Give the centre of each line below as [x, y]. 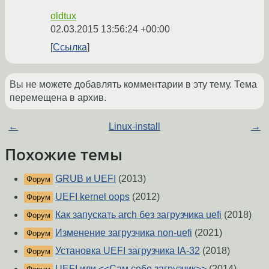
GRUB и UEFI [86, 179]
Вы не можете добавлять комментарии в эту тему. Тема [133, 85]
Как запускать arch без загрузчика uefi [138, 215]
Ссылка [70, 47]
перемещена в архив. [58, 98]
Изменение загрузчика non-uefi [124, 233]
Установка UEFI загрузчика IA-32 [128, 251]
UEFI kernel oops [92, 197]
